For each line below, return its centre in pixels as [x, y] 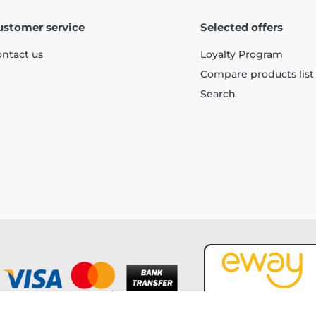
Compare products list [257, 74]
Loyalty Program [242, 55]
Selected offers [242, 28]
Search [218, 94]
